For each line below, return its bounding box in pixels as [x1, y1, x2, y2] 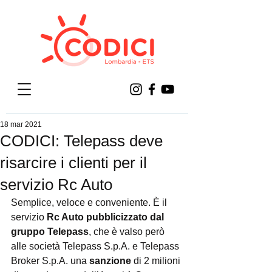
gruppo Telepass [11, 226, 89, 237]
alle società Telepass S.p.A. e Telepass [11, 241, 182, 251]
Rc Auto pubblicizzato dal [47, 212, 166, 222]
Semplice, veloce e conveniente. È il [11, 197, 169, 208]
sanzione [89, 256, 131, 266]
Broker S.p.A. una [11, 256, 89, 266]
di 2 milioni [131, 256, 183, 266]
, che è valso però [89, 226, 167, 237]
